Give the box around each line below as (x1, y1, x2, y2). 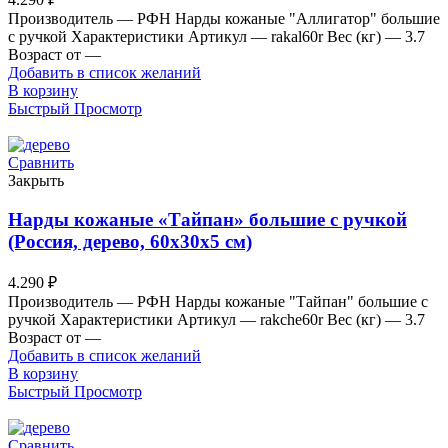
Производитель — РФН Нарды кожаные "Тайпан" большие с (8, 293, 428, 311)
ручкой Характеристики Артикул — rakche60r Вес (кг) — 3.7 (8, 311, 425, 329)
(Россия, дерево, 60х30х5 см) (8, 230, 252, 252)
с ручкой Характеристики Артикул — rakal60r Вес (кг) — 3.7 (8, 27, 425, 45)
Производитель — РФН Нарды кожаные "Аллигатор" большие (8, 9, 440, 27)
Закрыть (8, 171, 64, 189)
